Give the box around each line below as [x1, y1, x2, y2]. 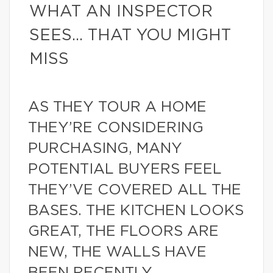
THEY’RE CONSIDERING [28, 121, 204, 135]
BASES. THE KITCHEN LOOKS [28, 204, 244, 218]
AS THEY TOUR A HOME [28, 100, 207, 115]
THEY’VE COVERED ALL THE [28, 183, 241, 197]
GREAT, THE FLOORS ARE [28, 224, 219, 239]
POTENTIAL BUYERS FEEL [28, 162, 222, 177]
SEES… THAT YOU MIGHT [29, 27, 231, 43]
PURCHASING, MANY [28, 141, 182, 156]
